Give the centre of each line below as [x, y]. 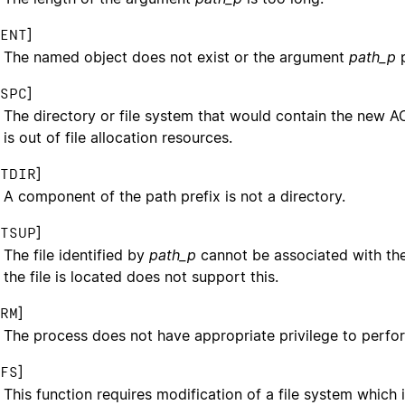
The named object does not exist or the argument [176, 57]
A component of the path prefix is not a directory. [174, 196]
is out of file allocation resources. [118, 137]
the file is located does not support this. [141, 276]
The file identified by [76, 254]
